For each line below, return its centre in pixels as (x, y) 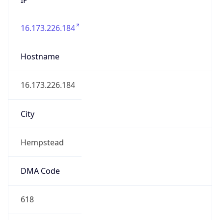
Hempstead (42, 142)
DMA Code (40, 171)
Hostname (40, 57)
